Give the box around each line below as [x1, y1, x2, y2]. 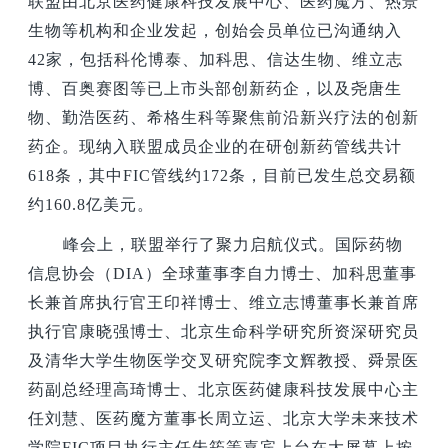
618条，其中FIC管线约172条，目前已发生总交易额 [28, 166, 417, 184]
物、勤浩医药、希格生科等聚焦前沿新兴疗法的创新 [28, 108, 420, 126]
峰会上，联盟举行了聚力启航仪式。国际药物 [63, 235, 404, 253]
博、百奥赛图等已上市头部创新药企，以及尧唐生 [28, 79, 403, 97]
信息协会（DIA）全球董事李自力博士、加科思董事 [28, 264, 418, 282]
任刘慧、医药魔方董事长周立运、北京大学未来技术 [28, 409, 420, 427]
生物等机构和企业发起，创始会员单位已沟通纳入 [28, 21, 403, 39]
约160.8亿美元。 [28, 195, 155, 213]
